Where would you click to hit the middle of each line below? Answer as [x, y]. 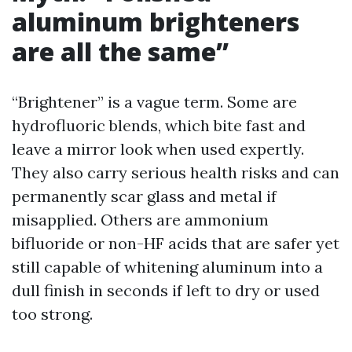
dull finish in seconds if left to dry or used [166, 290]
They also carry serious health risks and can [176, 172]
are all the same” [120, 51]
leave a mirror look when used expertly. [158, 149]
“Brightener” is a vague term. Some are [154, 102]
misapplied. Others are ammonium [140, 220]
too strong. [52, 314]
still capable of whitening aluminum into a [167, 267]
